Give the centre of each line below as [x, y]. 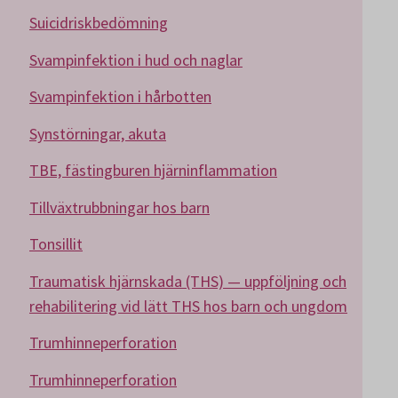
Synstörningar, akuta [98, 133]
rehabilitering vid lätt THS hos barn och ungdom [188, 306]
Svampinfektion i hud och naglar [136, 60]
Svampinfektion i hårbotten [120, 96]
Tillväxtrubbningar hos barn [119, 207]
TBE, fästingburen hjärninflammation [153, 170]
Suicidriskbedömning [99, 23]
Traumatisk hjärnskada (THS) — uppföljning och [188, 281]
